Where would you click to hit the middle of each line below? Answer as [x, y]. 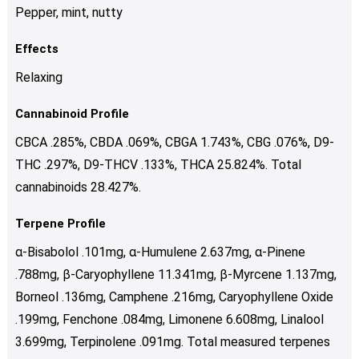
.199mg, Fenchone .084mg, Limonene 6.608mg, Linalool [169, 319]
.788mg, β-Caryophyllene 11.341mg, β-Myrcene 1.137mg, [175, 274]
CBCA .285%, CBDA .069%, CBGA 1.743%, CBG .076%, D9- [174, 142]
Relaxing [38, 77]
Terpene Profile [60, 223]
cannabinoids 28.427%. [78, 187]
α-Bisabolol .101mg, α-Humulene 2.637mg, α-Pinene [160, 252]
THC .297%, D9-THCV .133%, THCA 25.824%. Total [158, 164]
